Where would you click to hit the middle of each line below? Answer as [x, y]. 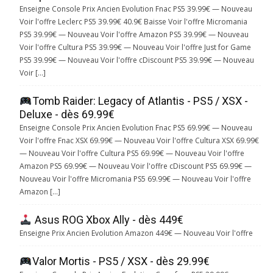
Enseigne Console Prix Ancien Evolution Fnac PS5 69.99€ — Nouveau [136, 128]
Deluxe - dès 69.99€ [67, 115]
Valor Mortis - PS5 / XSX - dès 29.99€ [121, 261]
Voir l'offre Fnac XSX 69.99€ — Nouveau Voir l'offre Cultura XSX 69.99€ [139, 141]
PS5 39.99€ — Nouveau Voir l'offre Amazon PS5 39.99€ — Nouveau [134, 35]
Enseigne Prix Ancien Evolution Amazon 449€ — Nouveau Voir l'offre [136, 233]
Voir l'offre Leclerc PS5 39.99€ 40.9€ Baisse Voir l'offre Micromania [133, 22]
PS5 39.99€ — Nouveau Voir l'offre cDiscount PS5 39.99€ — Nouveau [137, 60]
